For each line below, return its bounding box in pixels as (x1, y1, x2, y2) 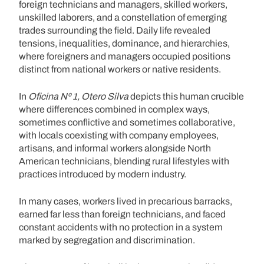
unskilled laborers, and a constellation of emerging (19, 12, 227, 22)
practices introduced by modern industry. (19, 169, 186, 179)
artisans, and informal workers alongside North (19, 143, 211, 153)
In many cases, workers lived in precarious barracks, (19, 196, 232, 206)
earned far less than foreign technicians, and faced (19, 209, 226, 219)
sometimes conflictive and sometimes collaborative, (19, 117, 235, 127)
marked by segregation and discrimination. (19, 235, 195, 245)
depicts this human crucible (128, 91, 244, 101)
